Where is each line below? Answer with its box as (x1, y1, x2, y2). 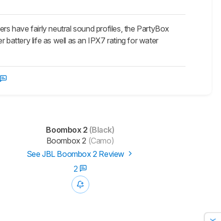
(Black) (87, 125, 114, 135)
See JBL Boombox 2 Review (26, 149, 126, 159)
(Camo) (86, 136, 114, 146)
